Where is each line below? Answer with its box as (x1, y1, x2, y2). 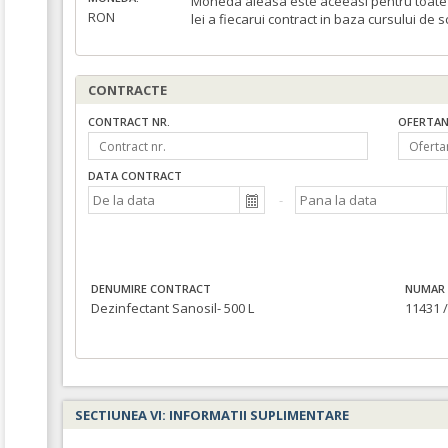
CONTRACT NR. (88, 114, 170, 129)
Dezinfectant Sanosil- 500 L (91, 299, 254, 318)
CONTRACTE (88, 81, 167, 99)
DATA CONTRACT (88, 168, 182, 183)
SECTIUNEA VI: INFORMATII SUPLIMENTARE (75, 406, 349, 425)
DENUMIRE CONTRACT (91, 281, 211, 297)
